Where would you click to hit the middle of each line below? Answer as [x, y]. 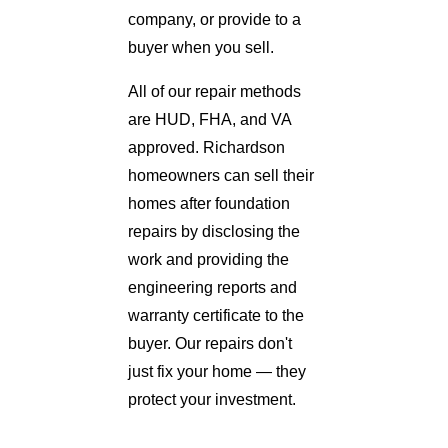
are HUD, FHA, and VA [210, 119]
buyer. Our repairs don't [210, 343]
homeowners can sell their [221, 175]
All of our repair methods [214, 91]
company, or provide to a [214, 19]
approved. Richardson [206, 147]
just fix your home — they [217, 371]
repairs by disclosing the [214, 231]
